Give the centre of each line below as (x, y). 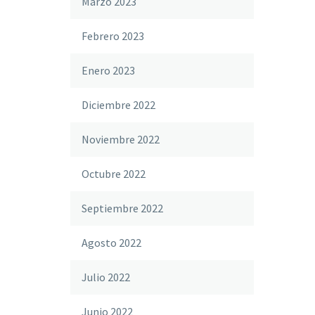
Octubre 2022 (114, 174)
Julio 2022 (106, 277)
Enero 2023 (108, 70)
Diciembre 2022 (118, 105)
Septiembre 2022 (122, 208)
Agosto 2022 (111, 243)
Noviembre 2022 (121, 139)
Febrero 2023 (113, 36)
